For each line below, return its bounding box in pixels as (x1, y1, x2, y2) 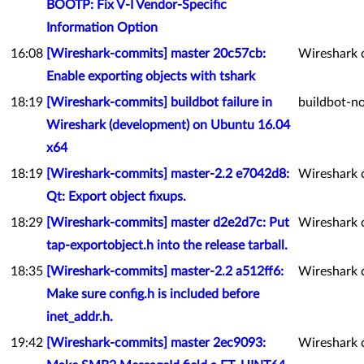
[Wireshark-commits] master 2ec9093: (46, 336, 266, 349)
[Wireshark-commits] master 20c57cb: (46, 47, 266, 60)
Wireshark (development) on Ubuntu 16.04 (46, 119, 290, 132)
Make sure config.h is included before (46, 288, 259, 301)
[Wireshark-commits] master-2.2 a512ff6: (46, 265, 284, 278)
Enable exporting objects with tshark (46, 70, 255, 83)
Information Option (46, 21, 158, 34)
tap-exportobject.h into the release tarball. (46, 239, 288, 252)
